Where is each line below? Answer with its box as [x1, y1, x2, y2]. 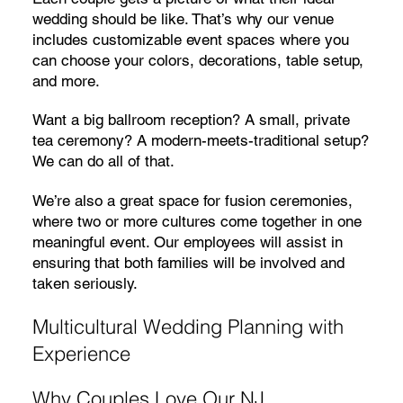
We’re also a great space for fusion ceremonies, [31, 192, 353, 210]
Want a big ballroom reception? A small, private [31, 111, 350, 130]
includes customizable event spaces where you [31, 30, 349, 49]
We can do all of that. [31, 152, 175, 171]
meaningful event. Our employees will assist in [31, 233, 343, 252]
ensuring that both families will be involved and [31, 254, 345, 273]
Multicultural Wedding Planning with [31, 314, 344, 338]
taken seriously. [31, 274, 138, 293]
